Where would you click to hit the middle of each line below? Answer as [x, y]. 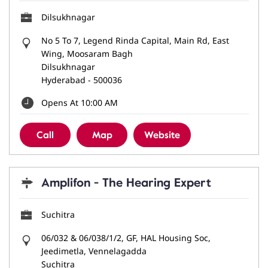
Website [162, 135]
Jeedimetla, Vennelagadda [94, 251]
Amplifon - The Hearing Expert [126, 183]
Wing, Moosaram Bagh [87, 54]
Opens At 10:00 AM [80, 103]
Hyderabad [63, 80]
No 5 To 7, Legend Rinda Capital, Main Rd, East [135, 41]
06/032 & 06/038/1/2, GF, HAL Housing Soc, [126, 238]
